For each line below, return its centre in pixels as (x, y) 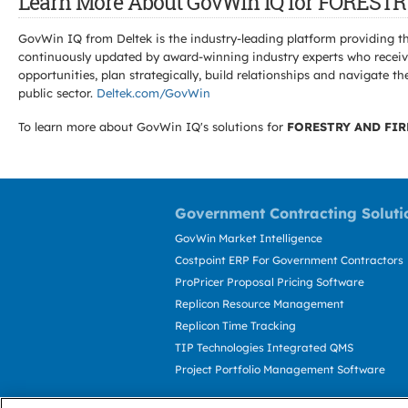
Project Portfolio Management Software (280, 369)
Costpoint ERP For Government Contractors (289, 260)
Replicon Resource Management (260, 304)
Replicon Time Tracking (235, 326)
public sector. (57, 93)
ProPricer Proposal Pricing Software (270, 282)
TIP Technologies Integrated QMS (264, 347)
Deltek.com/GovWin (153, 93)
